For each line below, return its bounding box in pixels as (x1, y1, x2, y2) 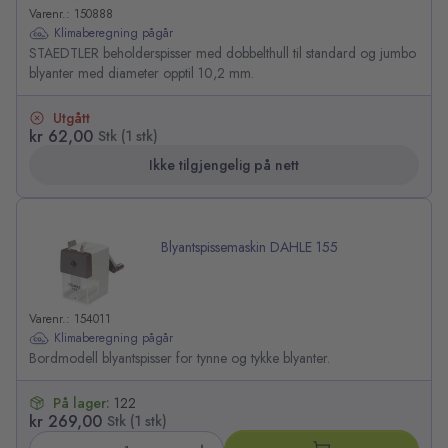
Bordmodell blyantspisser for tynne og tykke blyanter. (29, 348, 330, 369)
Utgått (53, 108, 90, 129)
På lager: (53, 393, 114, 414)
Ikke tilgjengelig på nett (149, 155, 299, 176)
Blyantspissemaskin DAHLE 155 (161, 237, 338, 258)
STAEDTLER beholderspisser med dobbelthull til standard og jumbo (29, 43, 416, 64)
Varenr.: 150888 (29, 5, 113, 24)
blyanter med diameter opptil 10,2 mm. (29, 63, 254, 84)
